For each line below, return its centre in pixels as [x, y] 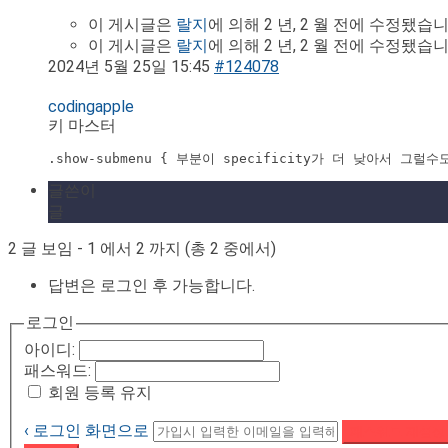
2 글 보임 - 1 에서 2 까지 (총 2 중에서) [142, 249]
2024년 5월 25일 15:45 [129, 67]
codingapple [91, 107]
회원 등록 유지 [100, 392]
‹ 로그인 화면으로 [86, 430]
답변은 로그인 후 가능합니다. [151, 286]
